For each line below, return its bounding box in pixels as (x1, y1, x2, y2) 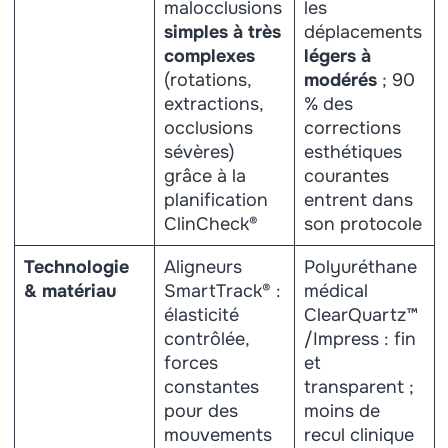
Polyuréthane (303, 256, 417, 278)
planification (163, 189, 268, 211)
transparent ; (303, 376, 414, 398)
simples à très (163, 21, 281, 43)
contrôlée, (163, 328, 250, 350)
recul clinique (303, 424, 414, 446)
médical (303, 280, 368, 302)
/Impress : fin (303, 328, 416, 350)
